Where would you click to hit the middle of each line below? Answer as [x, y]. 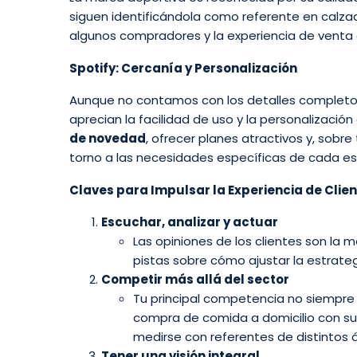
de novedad [108, 139]
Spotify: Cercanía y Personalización [183, 68]
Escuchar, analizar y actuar [190, 222]
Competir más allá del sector [195, 280]
